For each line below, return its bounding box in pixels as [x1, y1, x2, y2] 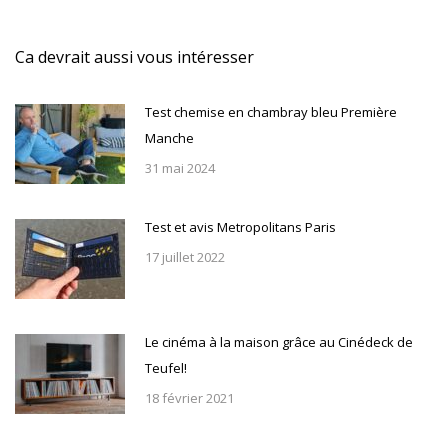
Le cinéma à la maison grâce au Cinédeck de [145, 333, 413, 352]
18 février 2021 [145, 389, 234, 408]
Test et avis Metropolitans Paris [145, 218, 336, 237]
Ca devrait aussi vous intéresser [15, 46, 254, 69]
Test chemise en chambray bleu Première [145, 103, 397, 122]
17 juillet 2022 [145, 248, 225, 267]
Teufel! [145, 359, 187, 378]
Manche [145, 129, 194, 148]
